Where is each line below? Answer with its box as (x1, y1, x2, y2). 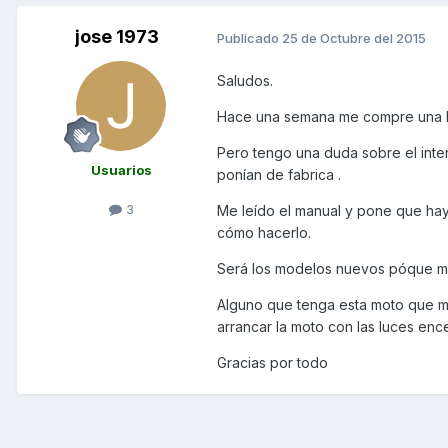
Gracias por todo (217, 354, 328, 372)
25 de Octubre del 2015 (282, 29, 426, 46)
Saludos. (217, 72, 273, 90)
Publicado (217, 29, 282, 46)
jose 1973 (75, 26, 159, 48)
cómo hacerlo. (217, 224, 311, 242)
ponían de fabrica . (217, 166, 341, 184)
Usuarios (90, 162, 152, 179)
